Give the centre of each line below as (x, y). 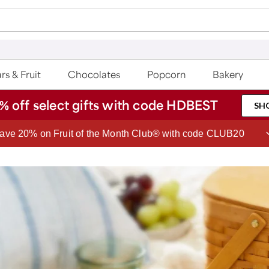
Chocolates (94, 74)
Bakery (228, 74)
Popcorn (166, 74)
